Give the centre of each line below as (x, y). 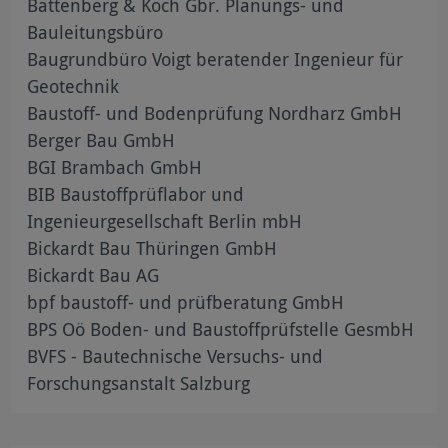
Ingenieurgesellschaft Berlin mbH (165, 220)
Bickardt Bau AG (93, 274)
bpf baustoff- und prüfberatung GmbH (186, 301)
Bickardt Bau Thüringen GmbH (152, 247)
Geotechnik (73, 85)
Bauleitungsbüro (95, 31)
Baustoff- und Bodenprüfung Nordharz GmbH (215, 112)
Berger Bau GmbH (101, 139)
